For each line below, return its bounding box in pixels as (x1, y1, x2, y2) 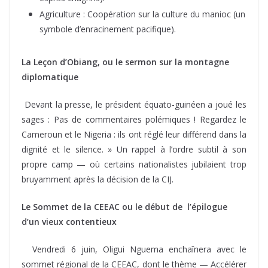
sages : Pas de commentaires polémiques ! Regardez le (22, 113, 246, 125)
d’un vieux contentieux (22, 215, 119, 227)
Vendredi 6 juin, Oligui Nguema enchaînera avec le (32, 243, 246, 255)
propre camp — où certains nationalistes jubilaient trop (22, 158, 246, 170)
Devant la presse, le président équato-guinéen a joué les (24, 98, 247, 110)
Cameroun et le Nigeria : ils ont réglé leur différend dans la (22, 128, 246, 140)
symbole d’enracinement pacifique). (39, 23, 176, 35)
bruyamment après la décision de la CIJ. (22, 173, 173, 185)
